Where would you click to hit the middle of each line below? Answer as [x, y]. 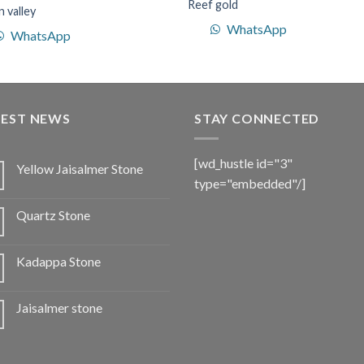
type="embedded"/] [250, 183]
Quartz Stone [53, 214]
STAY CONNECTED [257, 118]
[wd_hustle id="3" [243, 162]
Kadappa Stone [58, 261]
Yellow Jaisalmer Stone [80, 168]
